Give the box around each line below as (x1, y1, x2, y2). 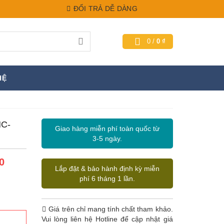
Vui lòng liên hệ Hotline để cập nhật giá (41, 215, 173, 223)
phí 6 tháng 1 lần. (79, 174, 135, 182)
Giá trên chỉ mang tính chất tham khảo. (46, 205, 173, 213)
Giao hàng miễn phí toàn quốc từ (54, 124, 159, 132)
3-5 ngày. (92, 134, 122, 142)
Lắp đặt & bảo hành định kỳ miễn (54, 164, 159, 172)
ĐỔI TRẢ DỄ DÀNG (71, 4, 138, 12)
